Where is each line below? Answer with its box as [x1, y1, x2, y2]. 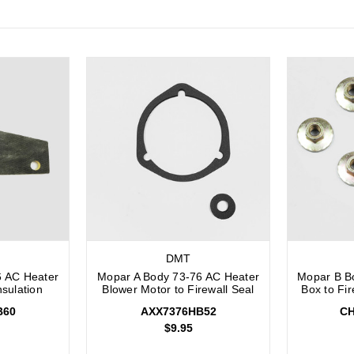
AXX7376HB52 [140, 305, 217, 318]
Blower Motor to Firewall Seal [102, 283, 254, 296]
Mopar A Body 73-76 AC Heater [97, 270, 259, 284]
